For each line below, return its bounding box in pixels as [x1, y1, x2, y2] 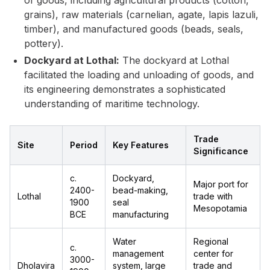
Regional [193, 236, 228, 246]
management [113, 248, 164, 259]
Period [70, 140, 98, 150]
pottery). [24, 37, 63, 49]
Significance [193, 146, 248, 156]
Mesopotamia [193, 203, 247, 213]
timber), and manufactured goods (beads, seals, [24, 23, 243, 35]
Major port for [193, 179, 248, 189]
